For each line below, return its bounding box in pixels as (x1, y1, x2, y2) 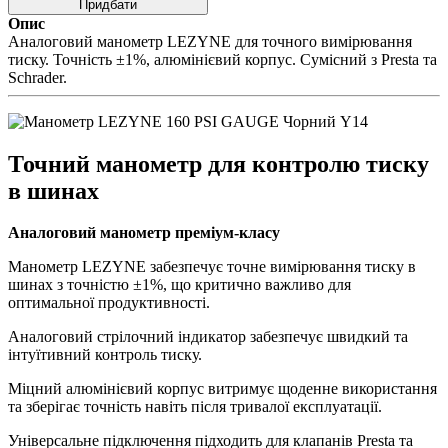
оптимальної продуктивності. (8, 294, 210, 312)
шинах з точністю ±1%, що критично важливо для (8, 276, 351, 294)
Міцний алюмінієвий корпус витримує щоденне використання (8, 380, 437, 398)
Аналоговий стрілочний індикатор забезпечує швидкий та (8, 328, 408, 346)
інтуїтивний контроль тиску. (8, 346, 202, 364)
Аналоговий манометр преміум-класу (8, 224, 280, 242)
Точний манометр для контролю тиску (8, 150, 429, 177)
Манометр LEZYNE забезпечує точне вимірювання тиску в (8, 258, 416, 276)
